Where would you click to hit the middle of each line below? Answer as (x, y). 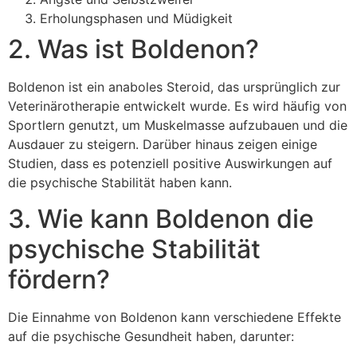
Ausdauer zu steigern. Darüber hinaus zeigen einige (163, 145)
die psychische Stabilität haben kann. (120, 183)
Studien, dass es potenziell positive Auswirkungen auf (170, 164)
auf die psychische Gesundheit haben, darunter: (151, 336)
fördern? (59, 279)
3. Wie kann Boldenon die (161, 218)
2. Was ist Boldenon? (133, 49)
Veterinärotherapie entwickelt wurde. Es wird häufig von (177, 106)
